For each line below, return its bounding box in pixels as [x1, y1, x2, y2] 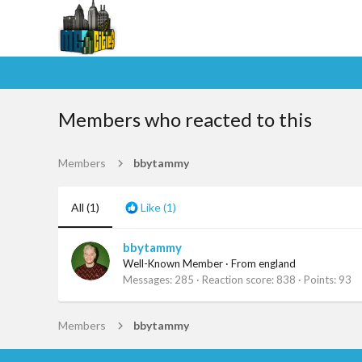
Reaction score [202, 273, 271, 287]
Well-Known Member [123, 257, 223, 271]
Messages [123, 273, 170, 287]
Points [304, 273, 334, 287]
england [259, 257, 296, 271]
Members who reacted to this [58, 107, 312, 131]
